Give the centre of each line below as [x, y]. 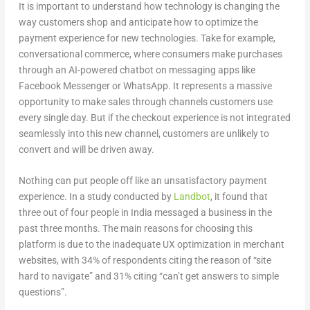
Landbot [192, 197]
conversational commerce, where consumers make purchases [150, 54]
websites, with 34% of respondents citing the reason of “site [145, 261]
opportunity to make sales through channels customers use [145, 102]
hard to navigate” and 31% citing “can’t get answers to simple [148, 276]
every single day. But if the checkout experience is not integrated [154, 118]
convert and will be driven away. [86, 150]
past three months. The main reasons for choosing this [135, 229]
